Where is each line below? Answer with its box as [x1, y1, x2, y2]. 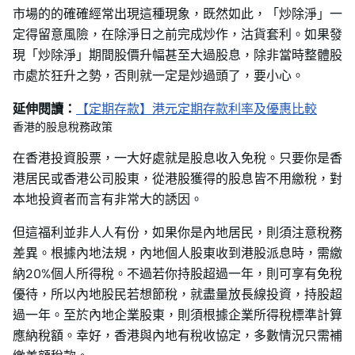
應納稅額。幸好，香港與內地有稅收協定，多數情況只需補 [13, 327, 342, 343]
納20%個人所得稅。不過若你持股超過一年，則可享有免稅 [13, 265, 342, 281]
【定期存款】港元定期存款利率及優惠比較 [76, 101, 317, 116]
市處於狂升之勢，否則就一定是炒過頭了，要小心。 [13, 67, 304, 83]
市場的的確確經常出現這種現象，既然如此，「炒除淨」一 [13, 6, 342, 21]
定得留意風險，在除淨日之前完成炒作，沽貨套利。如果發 [13, 26, 342, 42]
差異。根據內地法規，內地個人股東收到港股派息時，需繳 [13, 245, 342, 261]
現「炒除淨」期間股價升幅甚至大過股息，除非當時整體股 [13, 47, 342, 63]
